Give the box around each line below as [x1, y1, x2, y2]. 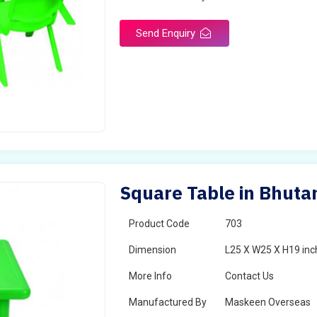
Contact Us [225, 270, 275, 282]
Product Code [129, 218, 190, 229]
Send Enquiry [136, 27, 199, 40]
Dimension [129, 244, 177, 255]
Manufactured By [129, 296, 207, 308]
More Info [129, 270, 173, 282]
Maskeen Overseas [225, 296, 311, 308]
